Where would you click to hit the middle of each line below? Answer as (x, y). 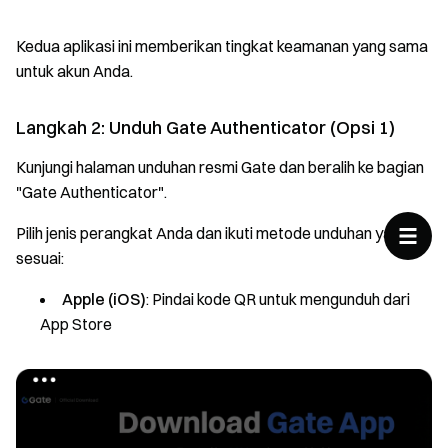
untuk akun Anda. (74, 71)
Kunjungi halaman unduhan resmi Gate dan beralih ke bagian (220, 167)
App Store (76, 324)
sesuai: (40, 258)
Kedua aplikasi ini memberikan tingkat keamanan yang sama (222, 46)
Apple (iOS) (104, 299)
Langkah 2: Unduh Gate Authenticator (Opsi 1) (205, 127)
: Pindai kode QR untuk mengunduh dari (278, 299)
